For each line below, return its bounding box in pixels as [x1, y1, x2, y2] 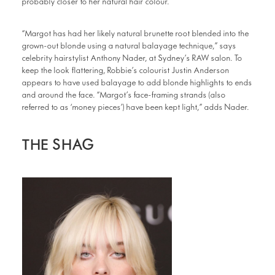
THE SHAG [22, 136, 95, 154]
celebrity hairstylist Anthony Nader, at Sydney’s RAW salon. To [22, 53, 242, 63]
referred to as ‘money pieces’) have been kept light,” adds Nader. [22, 103, 249, 112]
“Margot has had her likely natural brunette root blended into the [22, 29, 249, 39]
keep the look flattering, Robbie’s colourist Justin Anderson [22, 66, 230, 76]
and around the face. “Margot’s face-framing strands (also [22, 90, 226, 100]
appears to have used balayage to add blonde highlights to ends [22, 78, 252, 88]
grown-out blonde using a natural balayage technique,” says [22, 41, 236, 51]
